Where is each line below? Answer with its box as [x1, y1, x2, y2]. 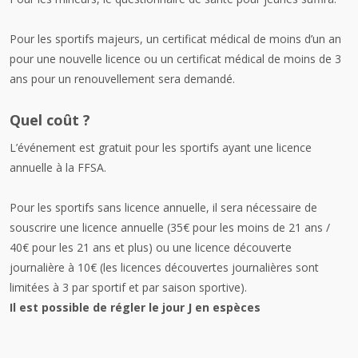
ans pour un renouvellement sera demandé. [10, 71, 235, 86]
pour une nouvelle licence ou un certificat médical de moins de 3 [10, 51, 341, 66]
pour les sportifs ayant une [132, 140, 273, 155]
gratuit [98, 140, 132, 155]
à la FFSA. [53, 160, 106, 175]
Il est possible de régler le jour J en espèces [10, 300, 264, 315]
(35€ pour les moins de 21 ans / [164, 220, 330, 235]
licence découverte [195, 240, 292, 255]
